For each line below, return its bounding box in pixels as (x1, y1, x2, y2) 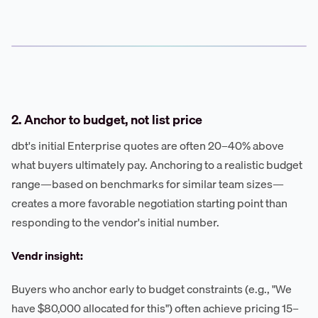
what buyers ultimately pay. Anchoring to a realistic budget (11, 155, 302, 174)
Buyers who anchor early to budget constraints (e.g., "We (11, 279, 292, 298)
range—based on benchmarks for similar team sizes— (11, 174, 284, 193)
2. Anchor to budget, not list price (11, 109, 202, 131)
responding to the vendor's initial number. (11, 212, 219, 231)
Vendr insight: (11, 246, 83, 265)
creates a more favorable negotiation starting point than (11, 193, 287, 212)
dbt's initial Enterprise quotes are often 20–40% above (11, 136, 284, 155)
